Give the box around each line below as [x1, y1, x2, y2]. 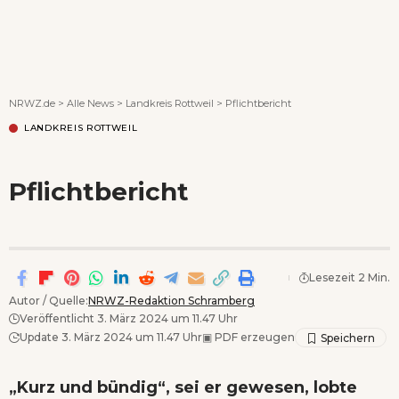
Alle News [67, 96, 114, 110]
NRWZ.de [9, 96, 55, 110]
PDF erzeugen [212, 330, 295, 344]
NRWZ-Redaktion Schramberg [88, 293, 255, 307]
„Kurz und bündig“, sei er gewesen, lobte [9, 377, 357, 397]
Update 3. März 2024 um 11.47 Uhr [20, 330, 202, 344]
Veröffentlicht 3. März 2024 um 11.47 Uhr [20, 311, 238, 325]
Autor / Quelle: [9, 293, 88, 307]
